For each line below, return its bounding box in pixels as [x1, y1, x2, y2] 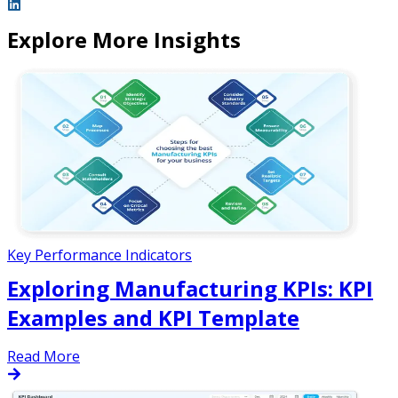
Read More [7, 346, 80, 366]
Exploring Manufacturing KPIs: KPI [7, 273, 373, 303]
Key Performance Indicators [7, 244, 192, 265]
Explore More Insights [7, 24, 241, 54]
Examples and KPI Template [7, 302, 299, 332]
